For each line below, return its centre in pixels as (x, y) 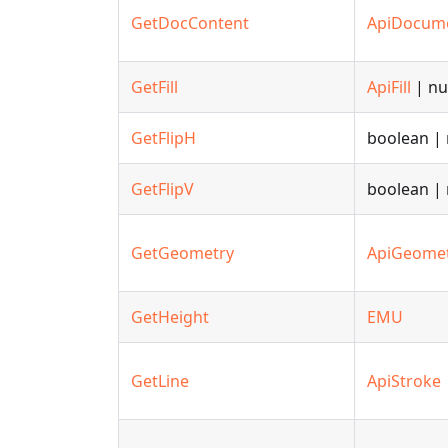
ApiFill (389, 87)
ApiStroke (404, 381)
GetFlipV (162, 189)
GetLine (160, 381)
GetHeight (170, 317)
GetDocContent (190, 23)
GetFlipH (163, 138)
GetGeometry (182, 253)
